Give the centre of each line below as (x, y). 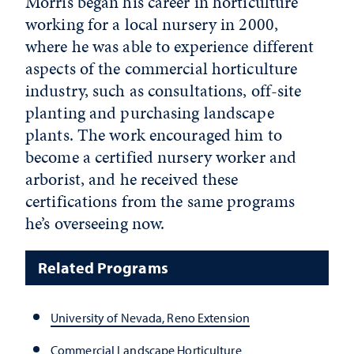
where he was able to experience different (170, 46)
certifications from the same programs (160, 201)
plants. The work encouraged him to (154, 135)
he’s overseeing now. (97, 223)
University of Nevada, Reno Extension (150, 318)
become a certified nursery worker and (161, 157)
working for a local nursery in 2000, (152, 24)
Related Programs (103, 267)
